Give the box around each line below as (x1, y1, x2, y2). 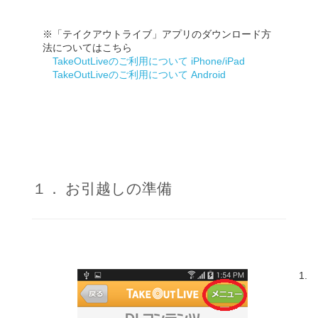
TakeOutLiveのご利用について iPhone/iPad (53, 55, 245, 67)
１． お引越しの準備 (32, 180, 172, 197)
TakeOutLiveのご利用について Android (53, 69, 226, 80)
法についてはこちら (43, 42, 132, 53)
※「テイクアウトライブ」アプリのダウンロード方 (43, 28, 271, 40)
